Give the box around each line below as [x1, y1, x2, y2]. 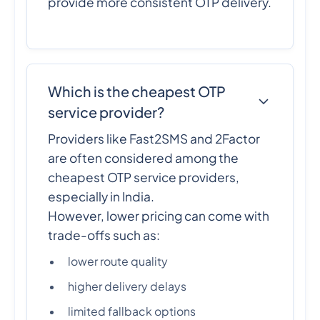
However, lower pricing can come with [48, 208, 270, 224]
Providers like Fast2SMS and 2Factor [48, 131, 261, 147]
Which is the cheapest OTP [48, 82, 226, 101]
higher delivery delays [68, 279, 187, 294]
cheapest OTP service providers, [48, 169, 240, 186]
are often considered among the [48, 150, 239, 166]
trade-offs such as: [48, 227, 161, 244]
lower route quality [68, 254, 169, 269]
